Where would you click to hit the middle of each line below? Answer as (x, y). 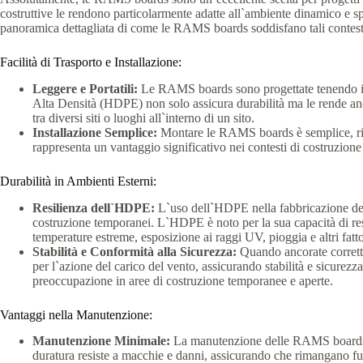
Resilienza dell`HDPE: (94, 207)
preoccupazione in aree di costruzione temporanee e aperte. (183, 280)
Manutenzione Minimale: (101, 341)
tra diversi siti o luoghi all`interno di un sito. (143, 117)
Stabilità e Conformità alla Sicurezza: (135, 251)
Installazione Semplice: (95, 132)
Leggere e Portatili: (85, 88)
